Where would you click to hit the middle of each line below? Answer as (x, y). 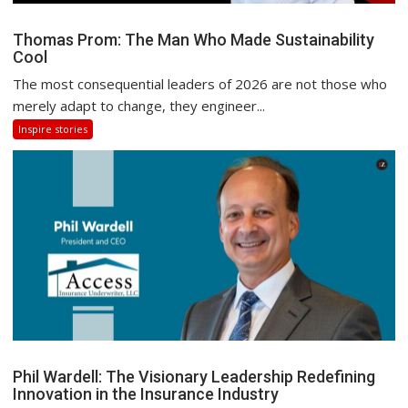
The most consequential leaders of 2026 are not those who (200, 83)
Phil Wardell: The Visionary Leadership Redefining (194, 377)
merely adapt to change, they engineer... (139, 105)
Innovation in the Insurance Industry (148, 394)
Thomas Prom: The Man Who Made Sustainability (194, 39)
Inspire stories (53, 128)
